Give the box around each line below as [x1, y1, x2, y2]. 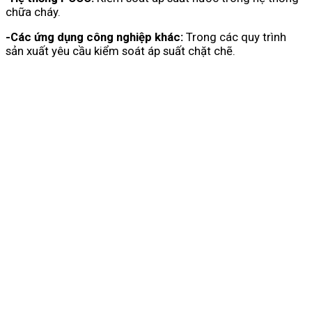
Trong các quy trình [183, 29, 286, 44]
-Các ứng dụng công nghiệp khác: [6, 29, 183, 44]
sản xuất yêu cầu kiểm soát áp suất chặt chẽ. [6, 43, 235, 58]
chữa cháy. [6, 4, 61, 19]
